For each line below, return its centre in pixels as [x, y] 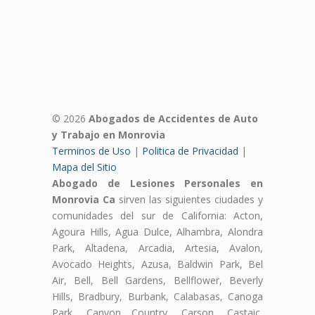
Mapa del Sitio [84, 167]
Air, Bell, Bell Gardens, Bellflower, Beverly [157, 280]
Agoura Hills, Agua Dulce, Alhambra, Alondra [157, 231]
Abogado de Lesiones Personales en [157, 183]
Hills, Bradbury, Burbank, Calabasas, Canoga [157, 296]
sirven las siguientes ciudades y [189, 199]
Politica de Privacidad [190, 150]
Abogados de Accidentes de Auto [173, 118]
